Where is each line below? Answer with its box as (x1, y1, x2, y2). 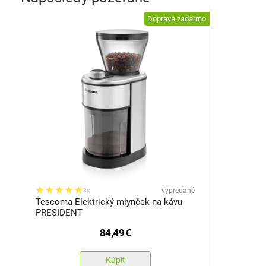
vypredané (161, 186, 195, 195)
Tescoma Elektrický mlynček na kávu (36, 196, 182, 207)
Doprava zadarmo (147, 14, 206, 23)
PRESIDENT (36, 207, 83, 218)
